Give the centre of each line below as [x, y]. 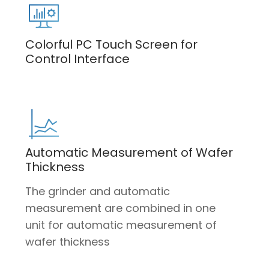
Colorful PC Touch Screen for [112, 44]
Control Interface [78, 59]
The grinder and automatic [98, 191]
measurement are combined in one [121, 208]
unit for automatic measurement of [121, 225]
